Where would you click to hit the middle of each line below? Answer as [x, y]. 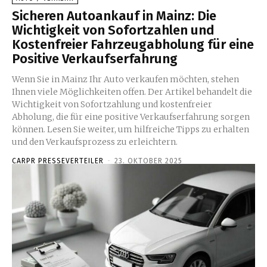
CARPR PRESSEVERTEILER [58, 161]
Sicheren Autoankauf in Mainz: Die [114, 16]
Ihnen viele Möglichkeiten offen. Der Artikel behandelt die [132, 92]
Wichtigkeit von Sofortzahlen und [113, 30]
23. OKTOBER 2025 [148, 161]
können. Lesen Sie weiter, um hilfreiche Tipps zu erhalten [131, 130]
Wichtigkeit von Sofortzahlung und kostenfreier [112, 105]
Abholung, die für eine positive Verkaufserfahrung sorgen [131, 117]
